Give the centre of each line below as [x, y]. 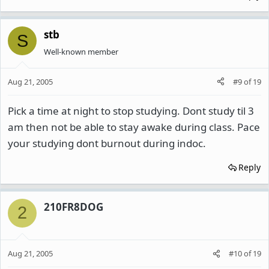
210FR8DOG [74, 207]
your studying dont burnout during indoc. [107, 143]
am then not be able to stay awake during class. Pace [134, 127]
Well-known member [81, 52]
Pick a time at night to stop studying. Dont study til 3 [131, 110]
